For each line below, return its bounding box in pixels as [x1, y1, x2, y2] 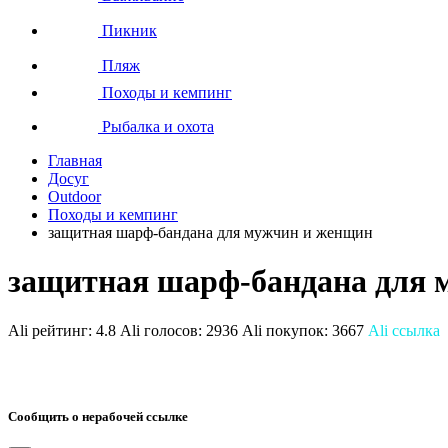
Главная [48, 151, 102, 169]
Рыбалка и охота [98, 117, 214, 135]
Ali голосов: [120, 321, 206, 339]
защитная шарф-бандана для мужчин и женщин [48, 223, 373, 241]
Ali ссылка [368, 321, 440, 339]
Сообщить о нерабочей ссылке [8, 408, 188, 424]
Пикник [98, 21, 157, 39]
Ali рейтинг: [8, 321, 96, 339]
